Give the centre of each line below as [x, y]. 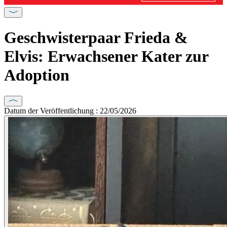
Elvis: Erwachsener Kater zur [106, 56]
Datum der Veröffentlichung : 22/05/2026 [70, 110]
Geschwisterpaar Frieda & [96, 38]
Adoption [37, 75]
